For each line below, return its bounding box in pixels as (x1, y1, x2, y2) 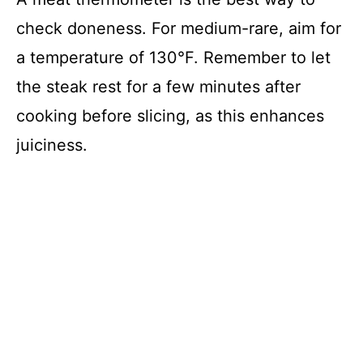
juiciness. (16, 135, 88, 156)
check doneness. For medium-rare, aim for (16, 19, 341, 39)
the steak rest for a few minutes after (16, 77, 301, 97)
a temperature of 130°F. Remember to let (16, 48, 331, 68)
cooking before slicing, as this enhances (16, 106, 324, 126)
